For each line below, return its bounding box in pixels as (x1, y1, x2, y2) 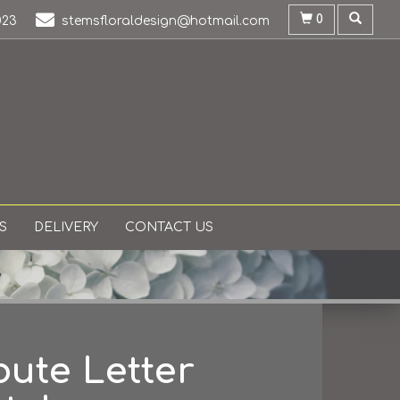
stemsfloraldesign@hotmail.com (62, 14, 270, 28)
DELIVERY (34, 221, 98, 234)
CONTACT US (125, 221, 213, 234)
